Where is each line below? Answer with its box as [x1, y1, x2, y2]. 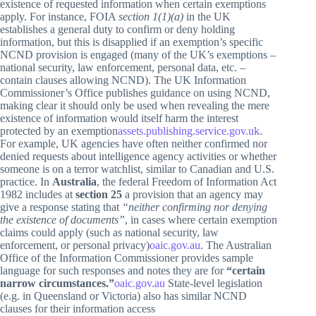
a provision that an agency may [122, 188, 263, 200]
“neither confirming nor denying [122, 200, 267, 213]
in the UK [183, 10, 231, 23]
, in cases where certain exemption [125, 213, 277, 226]
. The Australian [200, 238, 272, 251]
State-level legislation [165, 276, 262, 289]
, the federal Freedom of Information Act [97, 175, 276, 188]
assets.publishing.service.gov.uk [118, 124, 260, 137]
